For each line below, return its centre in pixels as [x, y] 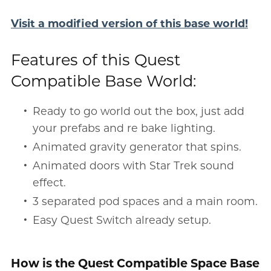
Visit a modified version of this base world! [129, 23]
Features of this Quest [95, 59]
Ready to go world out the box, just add [139, 111]
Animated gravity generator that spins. [137, 146]
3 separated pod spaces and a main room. [145, 201]
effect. [50, 182]
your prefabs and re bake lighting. [124, 128]
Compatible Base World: [103, 80]
